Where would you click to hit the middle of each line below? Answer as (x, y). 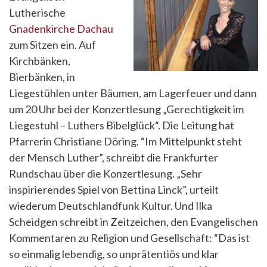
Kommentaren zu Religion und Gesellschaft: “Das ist (129, 238)
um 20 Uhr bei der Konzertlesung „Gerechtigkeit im (126, 109)
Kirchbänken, (40, 61)
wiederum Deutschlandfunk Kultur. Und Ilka (111, 206)
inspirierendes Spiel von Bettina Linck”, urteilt (114, 190)
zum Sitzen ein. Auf (52, 45)
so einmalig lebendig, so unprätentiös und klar (114, 254)
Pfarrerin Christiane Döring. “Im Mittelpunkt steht (125, 141)
